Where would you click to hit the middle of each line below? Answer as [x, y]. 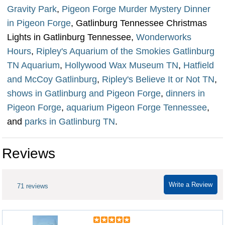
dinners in [185, 93]
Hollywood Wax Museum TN [122, 65]
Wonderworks [164, 37]
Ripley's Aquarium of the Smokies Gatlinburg [125, 51]
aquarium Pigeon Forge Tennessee [135, 107]
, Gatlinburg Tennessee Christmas [139, 23]
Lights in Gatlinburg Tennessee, [72, 37]
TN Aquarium [33, 65]
